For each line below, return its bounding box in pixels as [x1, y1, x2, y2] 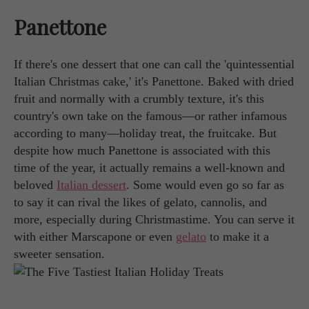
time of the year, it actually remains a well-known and [14, 160, 285, 175]
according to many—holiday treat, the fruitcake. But [14, 126, 277, 140]
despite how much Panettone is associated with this [14, 143, 270, 157]
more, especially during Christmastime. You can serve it [14, 212, 295, 226]
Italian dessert [57, 177, 126, 192]
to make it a [206, 229, 269, 243]
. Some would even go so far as [126, 177, 284, 192]
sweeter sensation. [14, 246, 105, 261]
